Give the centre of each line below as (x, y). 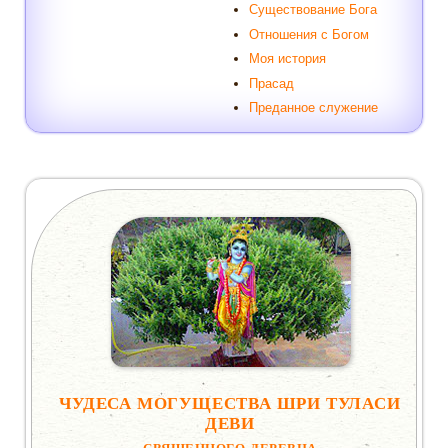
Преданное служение (314, 108)
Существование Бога (313, 9)
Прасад (272, 83)
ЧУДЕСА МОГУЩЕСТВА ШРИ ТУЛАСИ (230, 403)
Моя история (288, 59)
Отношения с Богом (309, 34)
